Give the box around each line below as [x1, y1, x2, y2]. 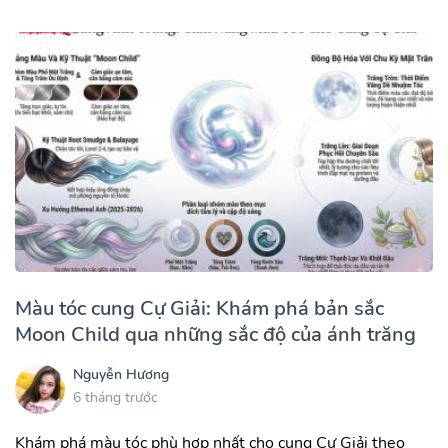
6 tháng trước [73, 388, 157, 408]
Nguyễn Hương [73, 365, 169, 385]
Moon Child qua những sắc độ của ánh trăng [15, 320, 416, 348]
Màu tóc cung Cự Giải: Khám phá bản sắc [15, 294, 384, 322]
